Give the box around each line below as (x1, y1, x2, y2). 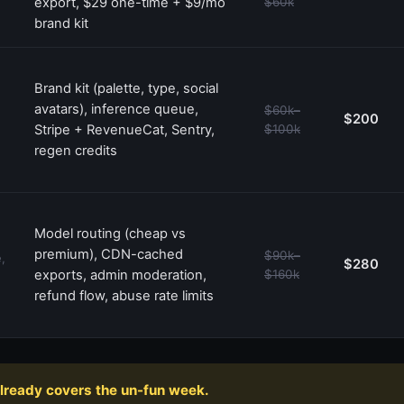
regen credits (34, 142, 117, 159)
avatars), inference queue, (34, 100, 198, 117)
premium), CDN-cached (34, 245, 183, 262)
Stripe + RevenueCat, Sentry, (34, 121, 215, 138)
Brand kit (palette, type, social (34, 79, 218, 96)
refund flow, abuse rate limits (34, 287, 214, 304)
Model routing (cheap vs (34, 225, 186, 242)
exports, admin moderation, (34, 266, 207, 283)
